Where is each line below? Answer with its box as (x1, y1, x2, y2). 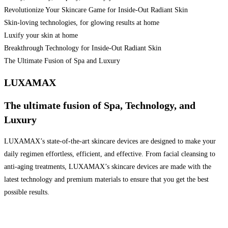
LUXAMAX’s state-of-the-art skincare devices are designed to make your (4, 137, 216, 146)
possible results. (4, 188, 49, 196)
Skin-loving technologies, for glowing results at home (4, 18, 159, 26)
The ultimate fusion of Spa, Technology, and (4, 99, 195, 111)
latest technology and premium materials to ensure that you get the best (4, 176, 209, 184)
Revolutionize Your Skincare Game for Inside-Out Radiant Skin (4, 6, 188, 14)
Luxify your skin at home (4, 31, 78, 39)
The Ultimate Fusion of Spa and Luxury (4, 56, 120, 65)
